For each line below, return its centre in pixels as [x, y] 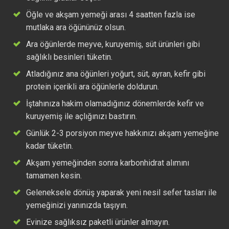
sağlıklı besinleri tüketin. [69, 57]
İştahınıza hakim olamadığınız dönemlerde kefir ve [115, 104]
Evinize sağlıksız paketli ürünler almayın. [98, 222]
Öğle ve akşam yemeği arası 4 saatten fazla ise [110, 15]
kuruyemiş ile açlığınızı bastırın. [81, 117]
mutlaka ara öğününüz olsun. [76, 28]
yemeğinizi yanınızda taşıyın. [77, 205]
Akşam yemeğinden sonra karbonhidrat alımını [107, 163]
